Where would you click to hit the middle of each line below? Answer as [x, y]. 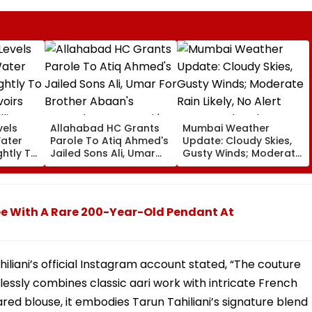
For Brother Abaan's [101, 166]
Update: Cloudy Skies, [237, 141]
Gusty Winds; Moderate [242, 154]
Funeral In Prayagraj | [104, 179]
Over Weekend [220, 179]
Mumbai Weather [226, 128]
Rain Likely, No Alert [231, 166]
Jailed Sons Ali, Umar [103, 154]
